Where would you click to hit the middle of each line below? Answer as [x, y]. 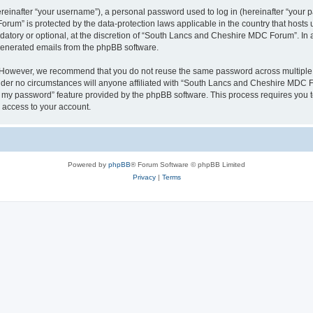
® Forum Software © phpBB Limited [188, 165]
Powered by [88, 165]
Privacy [144, 177]
